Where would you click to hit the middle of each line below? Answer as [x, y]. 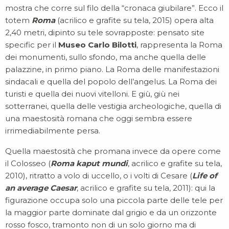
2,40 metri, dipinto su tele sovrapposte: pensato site [105, 32]
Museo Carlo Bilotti [97, 45]
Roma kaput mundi [89, 163]
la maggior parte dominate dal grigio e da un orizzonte [111, 212]
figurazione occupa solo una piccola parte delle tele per [114, 200]
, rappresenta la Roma [179, 45]
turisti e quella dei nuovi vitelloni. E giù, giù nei [92, 94]
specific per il [32, 45]
